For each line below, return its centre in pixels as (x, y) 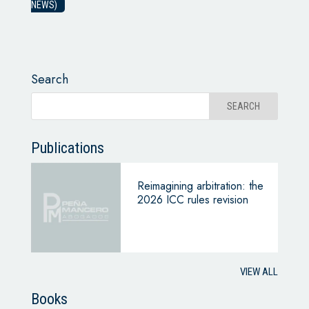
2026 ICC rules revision (192, 200)
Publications (67, 148)
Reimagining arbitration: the (200, 186)
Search (49, 80)
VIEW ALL (259, 272)
